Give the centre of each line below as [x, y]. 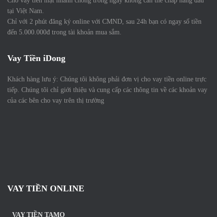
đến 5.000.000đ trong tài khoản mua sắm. [64, 32]
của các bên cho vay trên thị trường [56, 101]
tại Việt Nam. [26, 11]
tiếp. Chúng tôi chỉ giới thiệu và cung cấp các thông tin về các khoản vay [107, 90]
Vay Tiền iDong [36, 58]
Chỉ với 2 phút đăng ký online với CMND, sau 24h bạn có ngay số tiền [104, 22]
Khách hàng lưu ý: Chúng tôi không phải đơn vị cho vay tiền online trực [107, 79]
